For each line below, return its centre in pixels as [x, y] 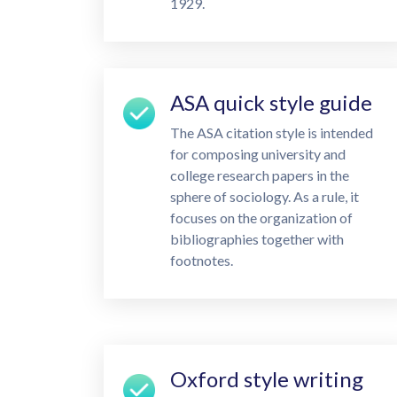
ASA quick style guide [271, 102]
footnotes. [202, 260]
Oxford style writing [267, 379]
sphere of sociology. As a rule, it [265, 196]
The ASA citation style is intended [272, 132]
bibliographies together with [257, 239]
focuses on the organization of [261, 218]
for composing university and [258, 154]
